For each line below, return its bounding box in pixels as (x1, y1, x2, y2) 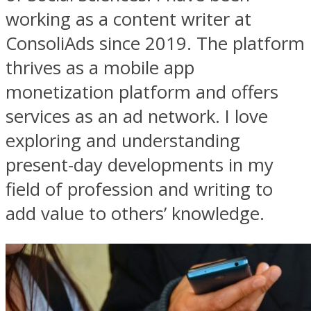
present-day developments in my (6, 153, 274, 178)
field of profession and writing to (6, 177, 273, 202)
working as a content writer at (6, 7, 251, 32)
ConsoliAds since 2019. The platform (6, 31, 305, 56)
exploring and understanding (6, 128, 240, 153)
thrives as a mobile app (6, 56, 194, 81)
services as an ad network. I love (6, 104, 268, 129)
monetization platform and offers (6, 80, 278, 105)
